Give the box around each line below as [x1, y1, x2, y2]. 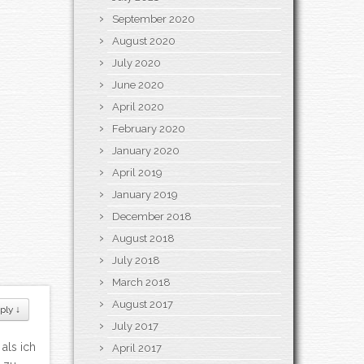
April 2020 [112, 100, 164, 113]
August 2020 [112, 34, 175, 47]
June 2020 [112, 78, 164, 91]
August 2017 [112, 297, 173, 310]
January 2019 [112, 188, 178, 201]
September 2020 [112, 12, 195, 25]
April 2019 [112, 166, 162, 179]
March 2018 [112, 275, 171, 288]
